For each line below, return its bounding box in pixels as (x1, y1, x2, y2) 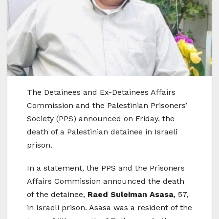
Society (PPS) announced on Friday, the (27, 113, 175, 123)
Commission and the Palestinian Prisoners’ (27, 100, 187, 110)
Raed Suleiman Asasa (88, 189, 174, 199)
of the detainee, (27, 189, 88, 199)
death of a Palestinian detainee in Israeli (27, 127, 177, 136)
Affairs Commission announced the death (27, 176, 184, 186)
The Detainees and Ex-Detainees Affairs (27, 87, 175, 97)
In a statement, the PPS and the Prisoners (27, 163, 185, 173)
